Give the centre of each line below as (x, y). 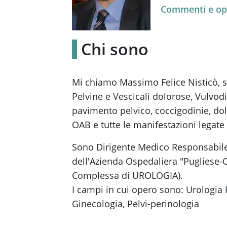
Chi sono (115, 49)
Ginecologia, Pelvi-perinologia (136, 204)
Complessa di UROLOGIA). (127, 175)
